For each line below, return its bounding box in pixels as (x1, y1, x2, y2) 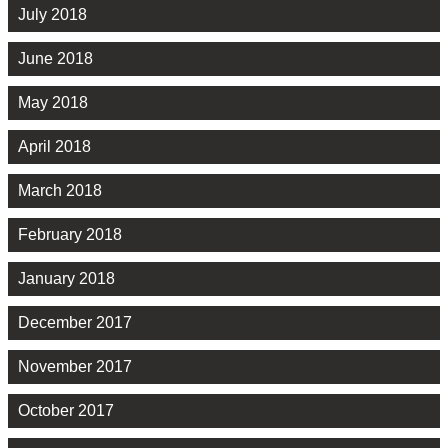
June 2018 (18, 50, 93, 68)
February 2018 (18, 226, 122, 244)
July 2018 (18, 6, 87, 24)
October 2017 (18, 402, 114, 420)
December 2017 (18, 314, 132, 332)
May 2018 (18, 94, 88, 112)
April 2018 (18, 138, 91, 156)
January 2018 (18, 270, 115, 288)
